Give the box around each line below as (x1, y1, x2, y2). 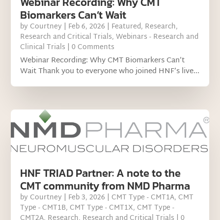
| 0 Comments (65, 41, 115, 54)
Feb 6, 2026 (68, 21, 106, 33)
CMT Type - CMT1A (111, 191, 175, 204)
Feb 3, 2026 (68, 191, 106, 204)
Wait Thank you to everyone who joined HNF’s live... (20, 65, 200, 79)
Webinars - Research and (116, 31, 199, 44)
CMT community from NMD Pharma (20, 177, 191, 194)
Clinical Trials (20, 41, 66, 54)
